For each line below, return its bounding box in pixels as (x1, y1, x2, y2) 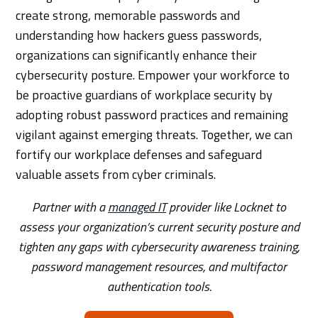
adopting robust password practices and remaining (16, 104, 289, 124)
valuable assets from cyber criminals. (16, 164, 216, 184)
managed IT (108, 197, 166, 216)
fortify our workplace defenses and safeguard (16, 144, 263, 164)
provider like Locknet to (166, 197, 286, 216)
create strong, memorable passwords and (16, 5, 241, 25)
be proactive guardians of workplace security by (16, 84, 273, 104)
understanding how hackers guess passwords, (16, 25, 263, 45)
